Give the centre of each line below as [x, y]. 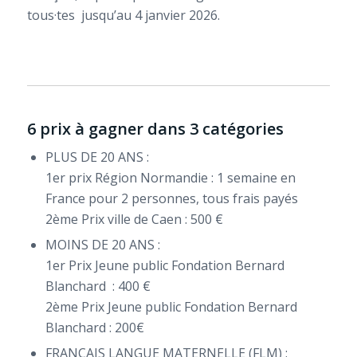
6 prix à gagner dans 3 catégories [155, 128]
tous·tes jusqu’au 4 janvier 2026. [123, 16]
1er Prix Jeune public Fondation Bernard [165, 265]
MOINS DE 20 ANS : [102, 244]
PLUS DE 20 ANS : [97, 157]
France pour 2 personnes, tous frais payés [171, 198]
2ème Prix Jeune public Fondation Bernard [171, 306]
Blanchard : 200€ [94, 327]
